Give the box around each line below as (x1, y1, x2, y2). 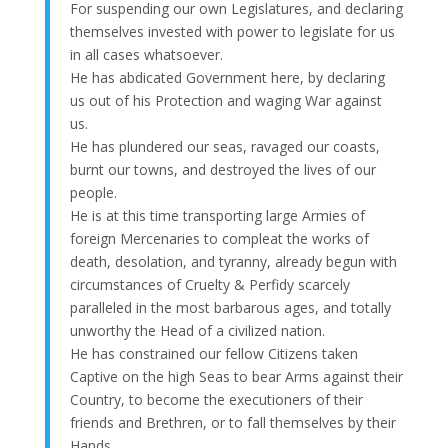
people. (69, 182, 117, 202)
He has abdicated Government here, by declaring (69, 67, 385, 87)
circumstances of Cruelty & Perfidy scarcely (69, 274, 350, 294)
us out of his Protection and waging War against (69, 90, 382, 110)
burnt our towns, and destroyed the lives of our (69, 159, 376, 179)
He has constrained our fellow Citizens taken (69, 343, 358, 363)
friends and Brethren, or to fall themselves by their (69, 412, 396, 432)
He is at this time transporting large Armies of (69, 205, 365, 225)
